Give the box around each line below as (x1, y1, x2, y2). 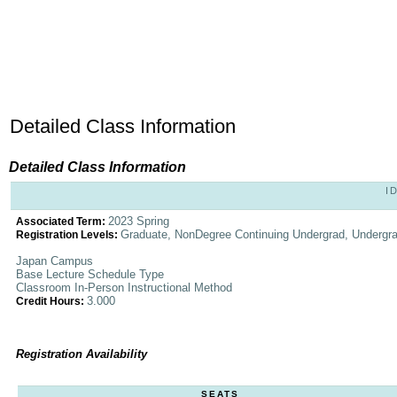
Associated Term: (16, 216, 108, 227)
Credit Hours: (16, 296, 87, 307)
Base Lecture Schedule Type (16, 268, 164, 281)
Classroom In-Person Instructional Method (16, 281, 232, 294)
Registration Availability (16, 347, 147, 361)
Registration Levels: (16, 230, 121, 240)
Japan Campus (16, 254, 93, 268)
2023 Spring (108, 214, 169, 228)
